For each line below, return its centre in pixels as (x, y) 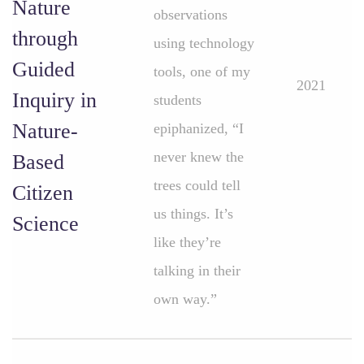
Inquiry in (54, 100)
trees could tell (197, 185)
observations (191, 15)
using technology (204, 43)
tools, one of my (202, 71)
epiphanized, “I (199, 128)
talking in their (197, 271)
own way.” (185, 299)
